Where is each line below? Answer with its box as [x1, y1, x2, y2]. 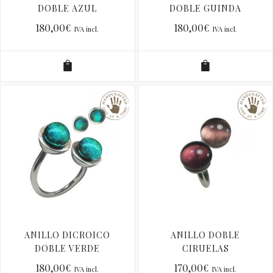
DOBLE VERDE [35, 242, 101, 254]
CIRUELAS [182, 242, 229, 254]
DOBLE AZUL [38, 2, 97, 15]
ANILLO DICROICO [24, 229, 111, 241]
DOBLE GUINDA [169, 2, 242, 15]
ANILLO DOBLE [171, 229, 241, 241]
